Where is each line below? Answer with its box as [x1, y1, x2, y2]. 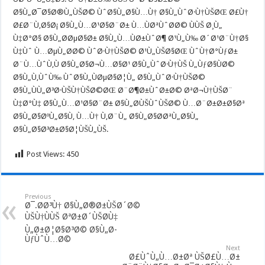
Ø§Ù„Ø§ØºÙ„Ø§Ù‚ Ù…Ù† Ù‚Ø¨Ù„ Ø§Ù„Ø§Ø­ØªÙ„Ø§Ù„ [13, 112, 199, 121]
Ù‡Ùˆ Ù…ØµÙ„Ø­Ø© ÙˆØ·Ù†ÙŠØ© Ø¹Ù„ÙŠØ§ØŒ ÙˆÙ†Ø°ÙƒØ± [13, 47, 238, 56]
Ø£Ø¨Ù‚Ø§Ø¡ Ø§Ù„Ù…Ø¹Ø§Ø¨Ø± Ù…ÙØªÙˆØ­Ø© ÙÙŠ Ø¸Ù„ [13, 21, 223, 30]
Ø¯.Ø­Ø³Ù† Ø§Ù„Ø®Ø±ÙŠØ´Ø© [25, 201, 141, 210]
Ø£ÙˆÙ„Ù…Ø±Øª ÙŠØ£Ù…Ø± [128, 252, 240, 261]
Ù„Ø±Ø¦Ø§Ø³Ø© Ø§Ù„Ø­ [25, 225, 118, 234]
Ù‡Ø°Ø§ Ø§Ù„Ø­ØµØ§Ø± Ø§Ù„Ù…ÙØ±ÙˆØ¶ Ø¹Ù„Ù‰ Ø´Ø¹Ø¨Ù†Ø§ [13, 34, 249, 43]
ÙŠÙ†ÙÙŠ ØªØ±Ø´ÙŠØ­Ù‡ [25, 212, 118, 221]
